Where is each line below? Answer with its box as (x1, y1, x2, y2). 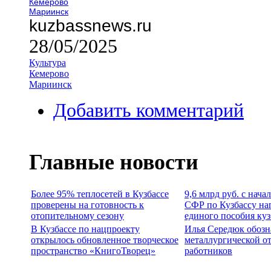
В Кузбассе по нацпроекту (31, 223, 140, 234)
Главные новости (29, 149, 198, 174)
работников (184, 245, 232, 256)
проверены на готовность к (31, 199, 144, 210)
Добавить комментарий (53, 99, 244, 121)
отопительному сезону (31, 210, 124, 221)
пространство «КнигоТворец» (31, 245, 155, 256)
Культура (29, 57, 66, 68)
